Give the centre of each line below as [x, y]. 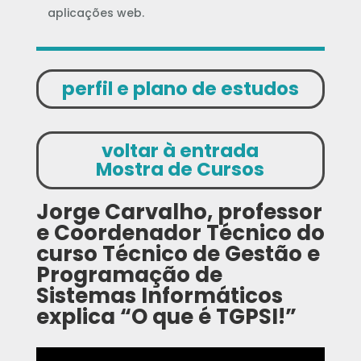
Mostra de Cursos [180, 169]
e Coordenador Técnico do [180, 233]
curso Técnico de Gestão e [178, 254]
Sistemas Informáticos [159, 296]
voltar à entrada [180, 151]
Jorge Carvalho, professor [179, 212]
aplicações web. [95, 13]
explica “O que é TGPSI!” [166, 317]
